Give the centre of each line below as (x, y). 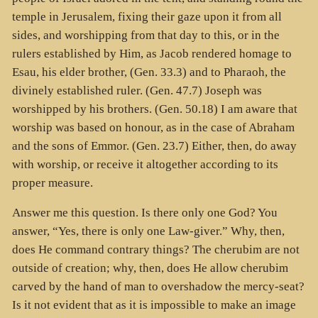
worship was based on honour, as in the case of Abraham (153, 127)
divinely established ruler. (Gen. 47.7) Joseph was (137, 90)
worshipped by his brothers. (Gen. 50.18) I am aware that (154, 109)
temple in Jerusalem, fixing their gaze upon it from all (147, 16)
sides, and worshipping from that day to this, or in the (146, 35)
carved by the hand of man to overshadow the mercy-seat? (158, 287)
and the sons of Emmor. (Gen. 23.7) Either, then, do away (154, 146)
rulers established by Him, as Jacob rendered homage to (152, 53)
